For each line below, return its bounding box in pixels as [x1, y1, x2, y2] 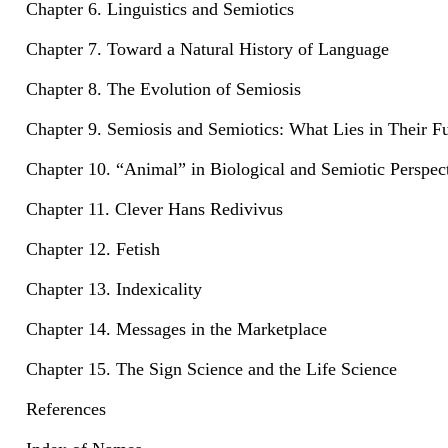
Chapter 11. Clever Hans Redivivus [26, 199, 283, 220]
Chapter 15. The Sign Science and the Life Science [26, 359, 397, 380]
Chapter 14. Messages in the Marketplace [26, 319, 327, 340]
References [26, 399, 106, 420]
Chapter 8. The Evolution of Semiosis [26, 79, 301, 100]
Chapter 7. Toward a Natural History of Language [26, 39, 389, 60]
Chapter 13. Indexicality [26, 279, 202, 300]
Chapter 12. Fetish [26, 239, 160, 260]
